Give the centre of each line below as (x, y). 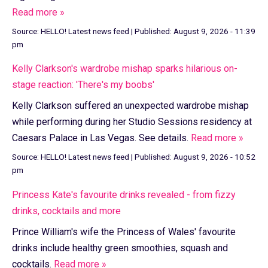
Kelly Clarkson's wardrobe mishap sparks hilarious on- (125, 69)
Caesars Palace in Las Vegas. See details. (101, 138)
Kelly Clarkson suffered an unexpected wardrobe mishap (130, 106)
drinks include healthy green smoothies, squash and (120, 248)
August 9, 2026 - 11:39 (214, 31)
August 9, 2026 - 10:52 (214, 157)
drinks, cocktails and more (66, 211)
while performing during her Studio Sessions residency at (132, 122)
